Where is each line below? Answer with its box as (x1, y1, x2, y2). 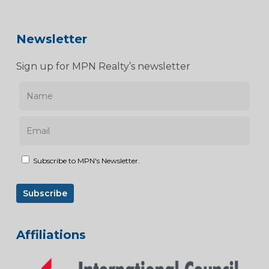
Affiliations (16, 228, 86, 243)
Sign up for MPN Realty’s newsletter (16, 61, 190, 73)
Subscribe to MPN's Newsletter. (32, 156, 140, 166)
